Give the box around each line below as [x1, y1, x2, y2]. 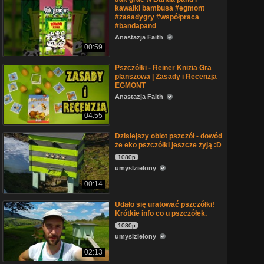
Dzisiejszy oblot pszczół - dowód [115, 132, 222, 140]
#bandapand [115, 22, 156, 30]
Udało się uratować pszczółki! [115, 200, 214, 209]
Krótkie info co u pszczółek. [115, 209, 207, 217]
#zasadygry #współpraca [115, 13, 199, 21]
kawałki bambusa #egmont [115, 4, 204, 12]
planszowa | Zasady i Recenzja [115, 72, 217, 81]
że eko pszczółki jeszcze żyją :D [115, 141, 222, 149]
